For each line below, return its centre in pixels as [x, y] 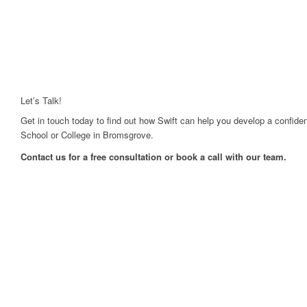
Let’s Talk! [41, 101]
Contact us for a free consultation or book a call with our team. [153, 157]
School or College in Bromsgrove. [87, 135]
